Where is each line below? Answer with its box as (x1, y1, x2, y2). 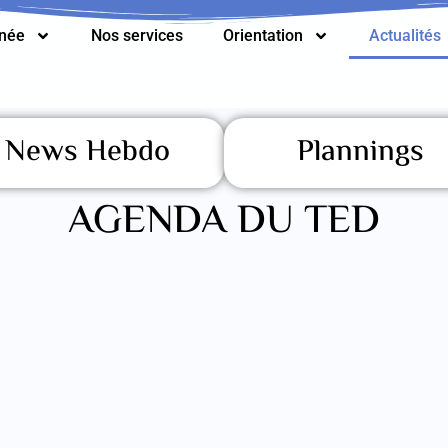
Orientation (223, 26, 304, 45)
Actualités (369, 26, 442, 45)
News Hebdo (5, 129, 171, 176)
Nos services (91, 26, 184, 45)
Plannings (296, 129, 424, 176)
